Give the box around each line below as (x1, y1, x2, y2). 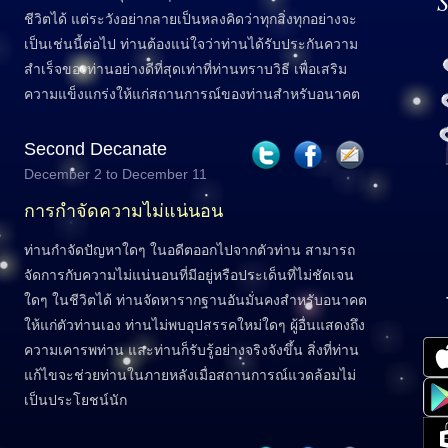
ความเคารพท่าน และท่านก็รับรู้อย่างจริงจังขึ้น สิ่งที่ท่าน (24, 342, 359, 358)
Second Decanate (24, 139, 167, 159)
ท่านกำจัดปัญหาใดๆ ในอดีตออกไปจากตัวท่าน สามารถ (24, 242, 355, 258)
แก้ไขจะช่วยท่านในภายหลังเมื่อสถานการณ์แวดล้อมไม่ (24, 367, 356, 383)
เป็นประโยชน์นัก (24, 392, 127, 408)
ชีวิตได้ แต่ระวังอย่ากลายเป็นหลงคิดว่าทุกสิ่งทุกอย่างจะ (24, 11, 357, 27)
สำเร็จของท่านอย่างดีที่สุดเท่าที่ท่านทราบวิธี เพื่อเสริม (24, 61, 347, 77)
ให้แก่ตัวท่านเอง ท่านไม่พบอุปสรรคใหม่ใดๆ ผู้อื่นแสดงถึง (24, 317, 365, 333)
